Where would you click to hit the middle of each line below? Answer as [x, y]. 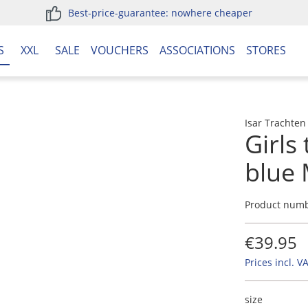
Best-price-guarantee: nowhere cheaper [161, 13]
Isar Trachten [275, 123]
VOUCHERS [120, 50]
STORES [266, 50]
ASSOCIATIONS [197, 50]
